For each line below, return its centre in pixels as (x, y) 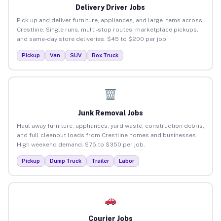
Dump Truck (65, 161)
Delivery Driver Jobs (110, 7)
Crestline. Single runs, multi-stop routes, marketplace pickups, (107, 29)
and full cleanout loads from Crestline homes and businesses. (107, 135)
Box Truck (105, 55)
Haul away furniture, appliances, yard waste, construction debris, (110, 126)
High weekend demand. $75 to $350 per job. (81, 144)
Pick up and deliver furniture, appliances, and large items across (109, 20)
